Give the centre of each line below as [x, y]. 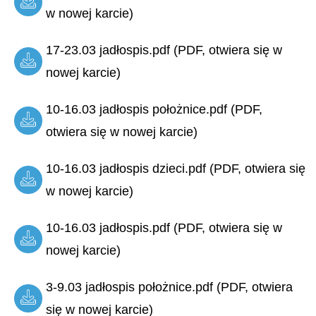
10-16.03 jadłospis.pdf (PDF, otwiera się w [164, 228]
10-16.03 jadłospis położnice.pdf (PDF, [154, 110]
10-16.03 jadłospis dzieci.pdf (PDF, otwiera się [176, 169]
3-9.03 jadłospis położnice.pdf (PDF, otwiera [169, 287]
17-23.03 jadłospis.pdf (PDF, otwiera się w [164, 50]
